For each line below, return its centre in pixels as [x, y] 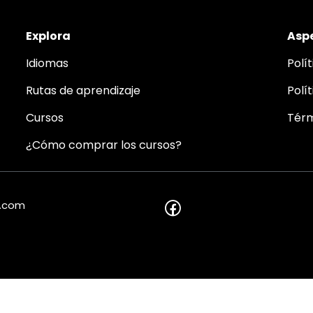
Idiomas [48, 63]
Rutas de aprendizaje [83, 90]
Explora [49, 36]
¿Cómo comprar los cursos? [104, 145]
